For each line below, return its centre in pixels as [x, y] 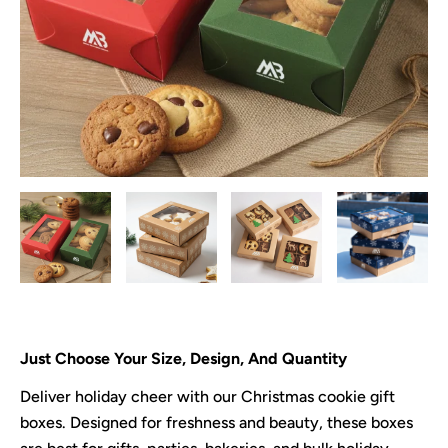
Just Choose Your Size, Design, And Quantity [183, 359]
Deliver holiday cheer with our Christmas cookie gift [207, 396]
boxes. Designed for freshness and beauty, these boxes [216, 422]
